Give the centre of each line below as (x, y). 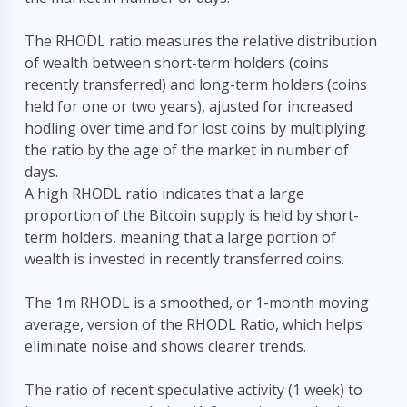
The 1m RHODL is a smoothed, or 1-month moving (197, 303)
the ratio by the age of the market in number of (187, 150)
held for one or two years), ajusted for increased (189, 106)
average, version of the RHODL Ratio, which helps (194, 324)
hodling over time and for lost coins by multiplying (195, 128)
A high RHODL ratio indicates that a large (164, 194)
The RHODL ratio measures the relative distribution (201, 41)
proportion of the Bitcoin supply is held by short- (192, 215)
